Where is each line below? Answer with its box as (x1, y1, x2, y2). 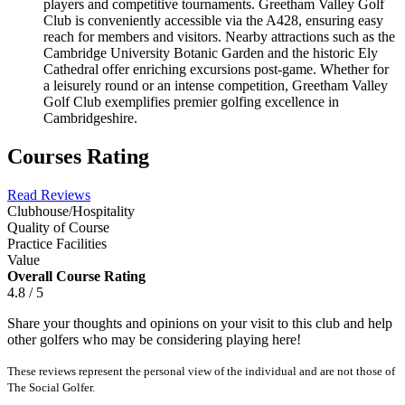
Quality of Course (7, 219, 109, 235)
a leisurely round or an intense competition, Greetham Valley (43, 77, 388, 93)
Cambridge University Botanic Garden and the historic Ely (43, 44, 378, 61)
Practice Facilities (7, 235, 107, 251)
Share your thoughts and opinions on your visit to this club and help (7, 315, 392, 331)
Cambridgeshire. (43, 109, 137, 126)
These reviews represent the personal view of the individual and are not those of (7, 363, 395, 378)
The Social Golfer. (7, 380, 95, 394)
